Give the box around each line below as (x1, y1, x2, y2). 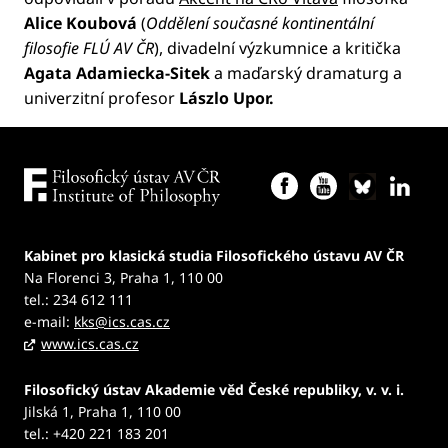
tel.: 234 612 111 (24, 289, 133, 309)
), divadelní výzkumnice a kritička (154, 36, 401, 59)
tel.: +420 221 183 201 (24, 423, 169, 443)
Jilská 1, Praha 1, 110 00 (24, 401, 181, 421)
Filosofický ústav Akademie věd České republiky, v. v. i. (24, 379, 404, 399)
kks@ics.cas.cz (74, 311, 170, 331)
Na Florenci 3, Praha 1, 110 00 (24, 267, 223, 287)
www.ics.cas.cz (40, 333, 139, 353)
